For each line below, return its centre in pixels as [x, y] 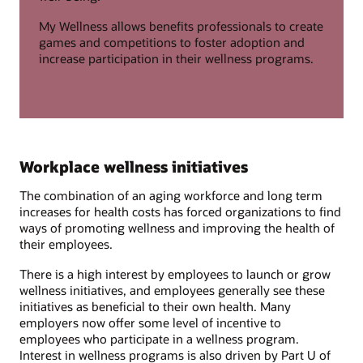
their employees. [66, 244]
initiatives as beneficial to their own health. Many [155, 306]
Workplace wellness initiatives [134, 166]
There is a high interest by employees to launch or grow [175, 273]
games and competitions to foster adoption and [172, 42]
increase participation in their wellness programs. [176, 58]
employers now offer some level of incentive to [150, 322]
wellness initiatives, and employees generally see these [172, 290]
